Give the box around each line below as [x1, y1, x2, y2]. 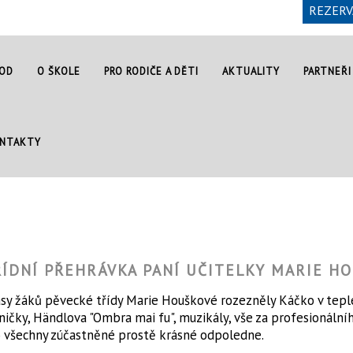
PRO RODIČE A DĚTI [104, 64, 199, 78]
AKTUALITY [222, 64, 281, 78]
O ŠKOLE [37, 64, 81, 78]
